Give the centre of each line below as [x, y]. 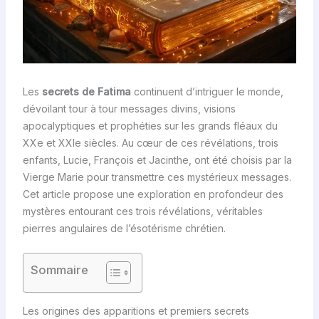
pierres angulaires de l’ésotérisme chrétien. [124, 228]
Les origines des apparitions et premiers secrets [136, 310]
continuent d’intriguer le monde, [207, 91]
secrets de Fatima [86, 91]
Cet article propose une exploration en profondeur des [153, 194]
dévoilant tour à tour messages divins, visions [129, 108]
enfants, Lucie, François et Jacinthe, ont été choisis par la [157, 159]
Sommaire [59, 270]
